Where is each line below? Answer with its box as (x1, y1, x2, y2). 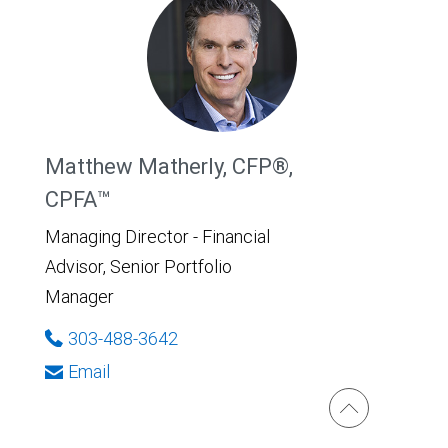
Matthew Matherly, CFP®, (45, 152, 293, 180)
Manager (45, 284, 114, 308)
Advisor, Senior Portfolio (45, 254, 232, 278)
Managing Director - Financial (45, 224, 270, 248)
